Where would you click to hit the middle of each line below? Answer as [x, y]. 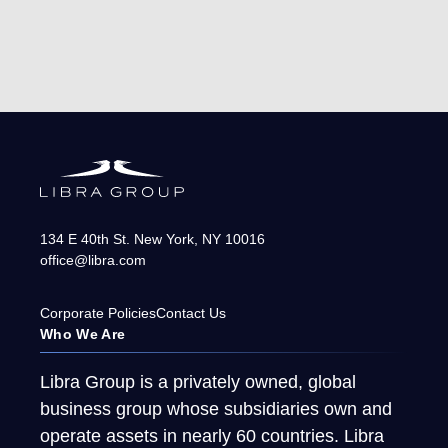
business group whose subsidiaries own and [216, 409]
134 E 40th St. [85, 239]
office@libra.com [93, 260]
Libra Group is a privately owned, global [198, 382]
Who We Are [83, 334]
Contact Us [191, 313]
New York [164, 239]
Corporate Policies [98, 313]
